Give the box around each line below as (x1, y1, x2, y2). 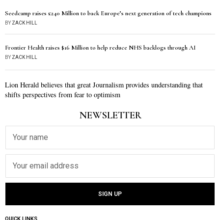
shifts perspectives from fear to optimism (5, 90, 120, 99)
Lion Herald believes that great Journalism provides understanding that (5, 80, 203, 89)
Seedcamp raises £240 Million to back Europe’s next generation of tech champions (5, 9, 212, 17)
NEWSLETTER (79, 109, 141, 121)
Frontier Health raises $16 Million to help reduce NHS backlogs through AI (5, 44, 196, 52)
